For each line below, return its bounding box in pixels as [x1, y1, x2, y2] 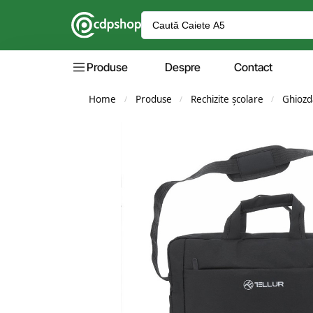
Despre [165, 60, 201, 74]
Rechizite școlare [190, 93, 263, 105]
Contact [234, 60, 272, 74]
